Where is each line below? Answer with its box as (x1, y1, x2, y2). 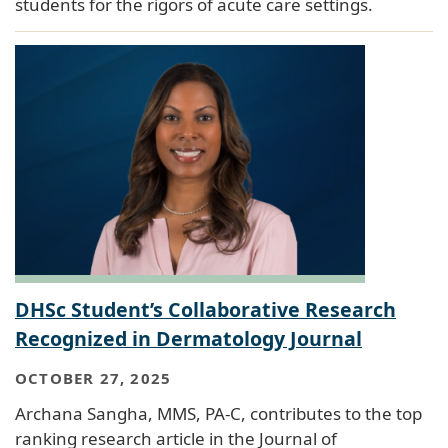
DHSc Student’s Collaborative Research (15, 296, 396, 324)
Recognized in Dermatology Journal (15, 325, 362, 353)
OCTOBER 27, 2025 (15, 367, 172, 388)
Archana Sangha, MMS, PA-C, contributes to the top (15, 401, 422, 425)
